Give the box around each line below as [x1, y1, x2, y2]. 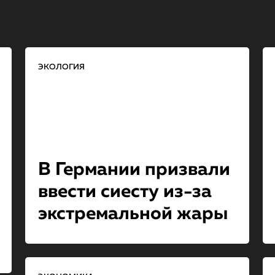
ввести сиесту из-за [37, 183, 212, 201]
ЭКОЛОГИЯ [37, 63, 85, 71]
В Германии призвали [37, 161, 230, 179]
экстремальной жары [37, 205, 228, 223]
